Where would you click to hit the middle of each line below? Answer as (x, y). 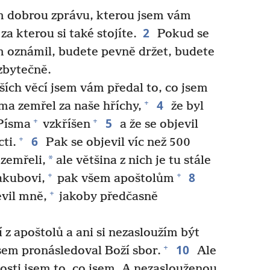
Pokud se (181, 34)
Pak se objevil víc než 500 (116, 142)
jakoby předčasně (107, 196)
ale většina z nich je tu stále (132, 160)
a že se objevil (157, 124)
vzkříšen (65, 124)
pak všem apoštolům (114, 178)
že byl (186, 106)
